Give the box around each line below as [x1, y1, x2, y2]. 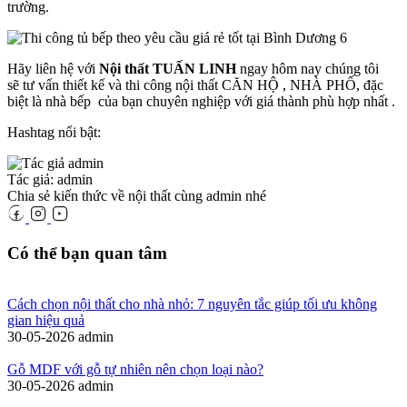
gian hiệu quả [7, 313, 84, 329]
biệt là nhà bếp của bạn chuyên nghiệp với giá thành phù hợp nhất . [7, 93, 395, 109]
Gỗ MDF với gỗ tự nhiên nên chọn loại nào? [7, 362, 263, 378]
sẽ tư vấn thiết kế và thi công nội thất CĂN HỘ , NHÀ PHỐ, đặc [7, 76, 383, 93]
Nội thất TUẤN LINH [99, 60, 236, 76]
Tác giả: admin [7, 171, 93, 187]
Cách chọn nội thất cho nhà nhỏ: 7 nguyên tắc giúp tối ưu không [7, 296, 377, 313]
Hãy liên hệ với [7, 60, 99, 76]
